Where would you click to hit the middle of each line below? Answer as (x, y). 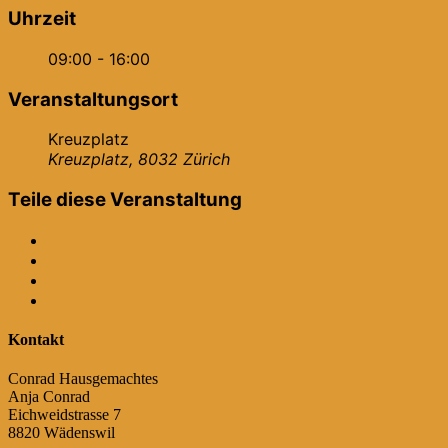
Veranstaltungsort (93, 99)
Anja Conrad (49, 397)
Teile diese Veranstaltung (125, 200)
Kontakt (36, 340)
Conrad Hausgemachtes (83, 379)
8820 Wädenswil (61, 433)
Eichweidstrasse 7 (64, 415)
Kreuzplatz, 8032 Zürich (139, 159)
